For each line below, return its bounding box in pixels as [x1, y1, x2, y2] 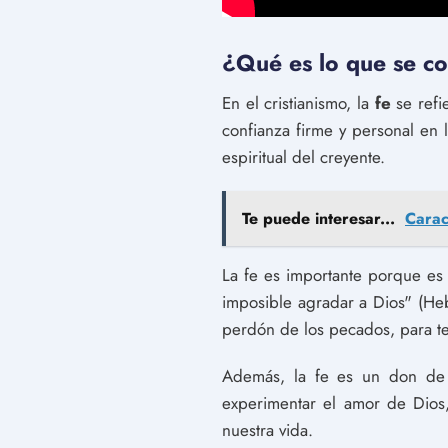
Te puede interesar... [242, 206, 395, 230]
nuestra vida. [222, 417, 313, 442]
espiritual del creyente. [222, 144, 385, 169]
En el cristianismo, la [222, 90, 375, 115]
